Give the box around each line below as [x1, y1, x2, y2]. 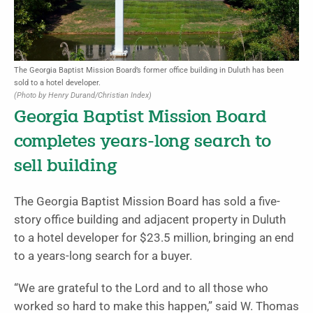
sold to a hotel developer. [14, 78, 101, 88]
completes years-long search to [14, 133, 271, 152]
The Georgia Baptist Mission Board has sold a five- [14, 195, 280, 209]
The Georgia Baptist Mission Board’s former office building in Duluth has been [14, 66, 284, 75]
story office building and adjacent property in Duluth [14, 213, 286, 227]
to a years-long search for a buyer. [14, 249, 192, 263]
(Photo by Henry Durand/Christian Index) [14, 91, 152, 101]
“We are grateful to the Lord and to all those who [14, 282, 268, 296]
